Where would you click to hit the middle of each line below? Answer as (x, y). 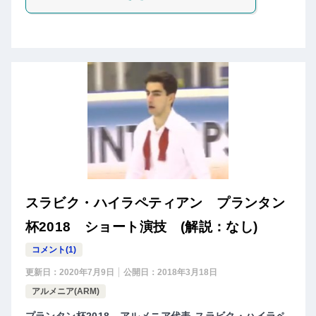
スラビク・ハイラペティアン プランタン (155, 203)
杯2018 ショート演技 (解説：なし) (141, 227)
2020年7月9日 (86, 273)
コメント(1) (54, 250)
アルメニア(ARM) (65, 292)
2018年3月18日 (187, 273)
